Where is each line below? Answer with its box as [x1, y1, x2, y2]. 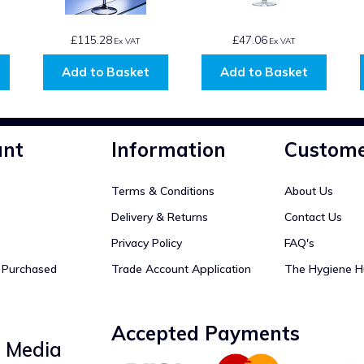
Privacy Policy [110, 235, 182, 250]
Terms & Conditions [110, 183, 214, 198]
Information [110, 136, 226, 162]
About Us [284, 183, 333, 198]
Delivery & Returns [110, 209, 208, 224]
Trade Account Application [110, 261, 251, 276]
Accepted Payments [110, 320, 300, 345]
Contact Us [284, 209, 342, 224]
